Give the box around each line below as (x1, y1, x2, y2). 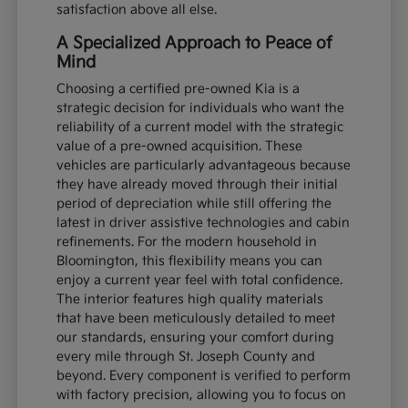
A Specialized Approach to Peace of (56, 34, 333, 54)
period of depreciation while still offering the (56, 196, 332, 212)
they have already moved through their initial (56, 177, 339, 193)
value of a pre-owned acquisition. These (56, 138, 303, 155)
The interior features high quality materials (56, 291, 324, 308)
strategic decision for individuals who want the (56, 100, 345, 117)
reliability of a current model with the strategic (56, 119, 344, 136)
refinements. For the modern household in (56, 234, 318, 250)
